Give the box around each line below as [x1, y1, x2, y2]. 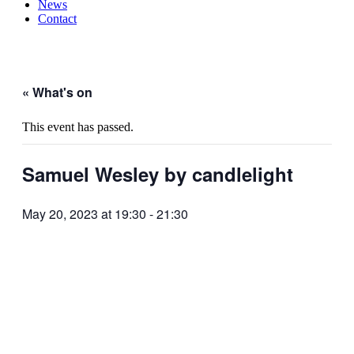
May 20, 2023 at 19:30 [22, 204, 146, 223]
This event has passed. [22, 120, 134, 134]
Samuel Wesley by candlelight [22, 160, 293, 188]
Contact [38, 12, 77, 26]
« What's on [22, 83, 92, 102]
